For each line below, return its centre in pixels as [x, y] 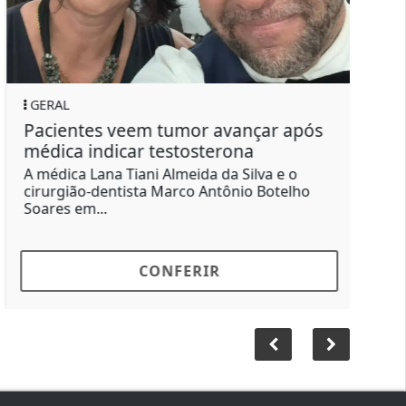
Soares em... [59, 208]
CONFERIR [173, 271]
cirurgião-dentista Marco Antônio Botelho [161, 191]
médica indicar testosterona [133, 150]
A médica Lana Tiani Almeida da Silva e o [155, 174]
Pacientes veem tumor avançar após [167, 130]
